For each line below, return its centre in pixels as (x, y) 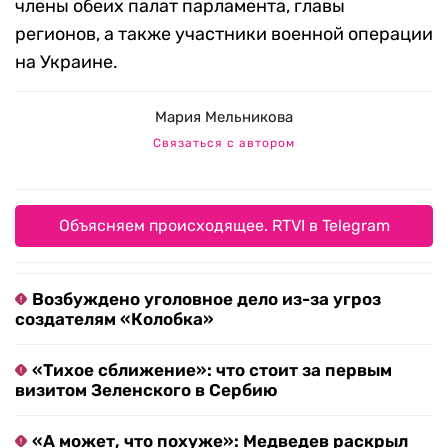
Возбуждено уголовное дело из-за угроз (206, 299)
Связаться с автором (224, 143)
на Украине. (66, 62)
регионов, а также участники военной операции (224, 34)
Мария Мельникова (224, 117)
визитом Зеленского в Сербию (146, 390)
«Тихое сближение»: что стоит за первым (212, 370)
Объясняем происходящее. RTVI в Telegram (224, 226)
